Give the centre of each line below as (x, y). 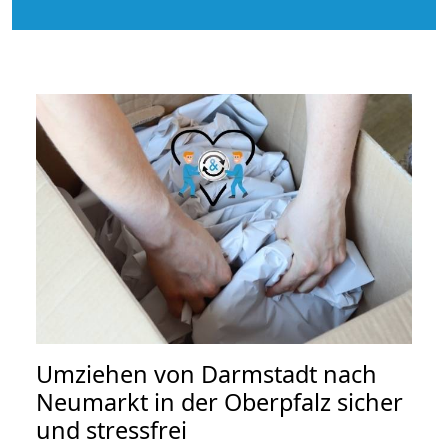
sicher (367, 402)
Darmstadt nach (289, 374)
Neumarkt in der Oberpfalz (183, 402)
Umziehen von (118, 374)
